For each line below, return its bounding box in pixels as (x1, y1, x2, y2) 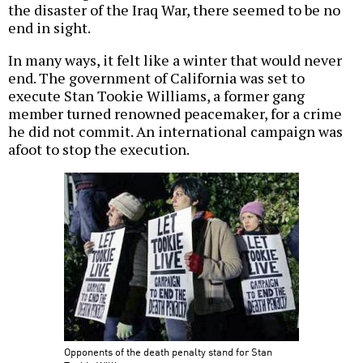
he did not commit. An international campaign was (8, 122, 343, 142)
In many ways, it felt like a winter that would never (8, 50, 342, 70)
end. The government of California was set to (8, 68, 305, 88)
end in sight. (8, 18, 91, 38)
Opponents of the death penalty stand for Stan (64, 344, 272, 360)
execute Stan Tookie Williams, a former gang (8, 86, 305, 106)
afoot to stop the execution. (8, 139, 190, 160)
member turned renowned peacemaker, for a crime (8, 104, 342, 124)
